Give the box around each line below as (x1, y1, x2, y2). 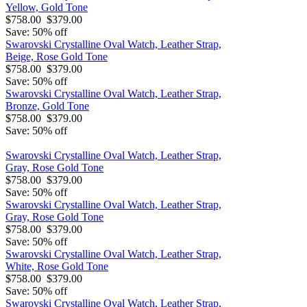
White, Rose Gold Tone (5, 260, 108, 272)
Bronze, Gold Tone (5, 99, 89, 112)
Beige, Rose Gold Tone (5, 50, 108, 62)
